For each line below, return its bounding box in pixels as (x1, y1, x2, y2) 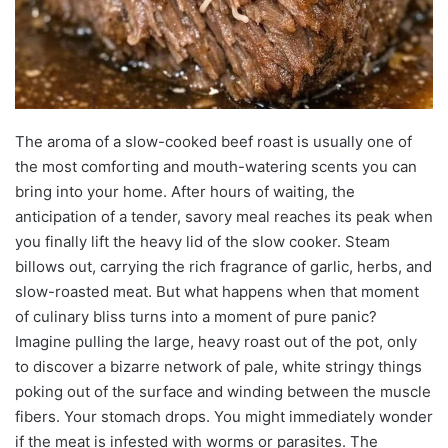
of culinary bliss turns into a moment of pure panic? (15, 306, 377, 326)
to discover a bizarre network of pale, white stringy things (15, 356, 422, 376)
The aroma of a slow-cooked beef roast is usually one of (15, 131, 412, 151)
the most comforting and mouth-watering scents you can (15, 156, 417, 176)
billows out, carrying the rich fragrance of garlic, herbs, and (15, 256, 432, 276)
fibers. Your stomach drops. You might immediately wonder (15, 406, 433, 426)
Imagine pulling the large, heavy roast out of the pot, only (15, 331, 417, 351)
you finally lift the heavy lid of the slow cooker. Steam (15, 231, 390, 251)
